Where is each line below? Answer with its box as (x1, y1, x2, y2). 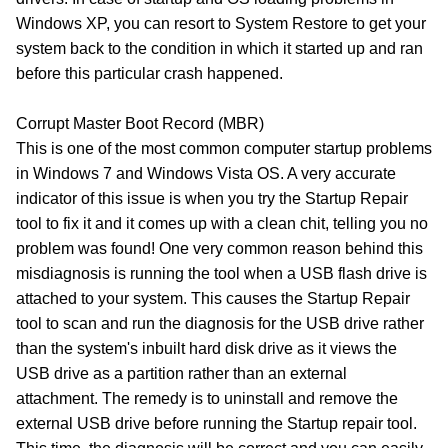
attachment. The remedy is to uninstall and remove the (16, 390, 398, 408)
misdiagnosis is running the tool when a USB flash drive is (16, 265, 427, 283)
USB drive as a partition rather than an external (16, 365, 347, 383)
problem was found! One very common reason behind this (16, 240, 423, 258)
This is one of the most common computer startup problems (16, 140, 432, 158)
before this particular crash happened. (16, 65, 283, 83)
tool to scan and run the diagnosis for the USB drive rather (16, 315, 424, 333)
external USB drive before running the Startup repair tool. (16, 415, 417, 433)
